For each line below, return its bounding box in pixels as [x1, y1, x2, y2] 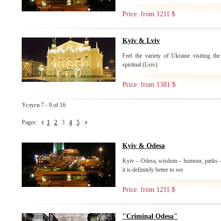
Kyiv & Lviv [122, 37, 160, 44]
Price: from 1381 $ [122, 81, 176, 88]
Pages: [22, 119, 41, 126]
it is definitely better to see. [122, 166, 184, 173]
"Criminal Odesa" [122, 213, 178, 220]
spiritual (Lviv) [122, 61, 157, 68]
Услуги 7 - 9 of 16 [22, 102, 66, 109]
